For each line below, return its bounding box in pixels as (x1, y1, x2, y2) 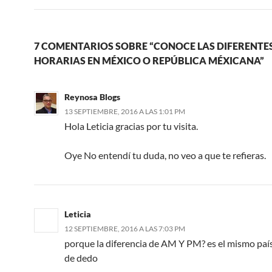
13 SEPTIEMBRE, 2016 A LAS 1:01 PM (64, 106, 185, 116)
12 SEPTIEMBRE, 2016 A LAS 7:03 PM (64, 223, 185, 233)
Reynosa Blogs (64, 91, 120, 102)
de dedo (64, 251, 98, 263)
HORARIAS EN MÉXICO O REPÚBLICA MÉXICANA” (34, 54, 264, 66)
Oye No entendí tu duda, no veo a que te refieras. (64, 149, 266, 161)
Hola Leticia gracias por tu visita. (64, 120, 198, 132)
